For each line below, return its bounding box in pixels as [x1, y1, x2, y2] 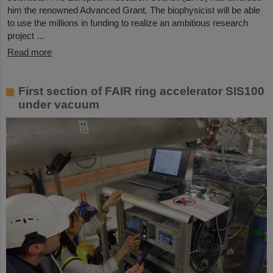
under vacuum [18, 97, 99, 111]
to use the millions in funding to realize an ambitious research [7, 17, 248, 28]
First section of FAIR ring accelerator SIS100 [18, 84, 264, 97]
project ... [7, 30, 44, 41]
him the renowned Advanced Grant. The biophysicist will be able [7, 4, 260, 15]
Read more [7, 46, 52, 57]
